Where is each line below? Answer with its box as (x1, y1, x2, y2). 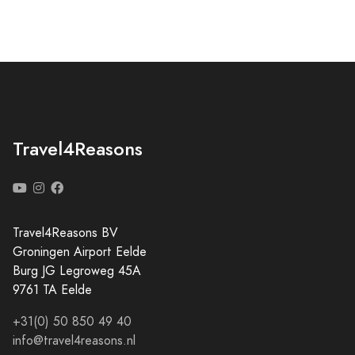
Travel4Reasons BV (13, 223, 118, 242)
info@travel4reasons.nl (13, 331, 136, 349)
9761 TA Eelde (13, 281, 92, 299)
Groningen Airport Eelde (13, 242, 147, 261)
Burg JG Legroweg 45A (13, 261, 141, 280)
